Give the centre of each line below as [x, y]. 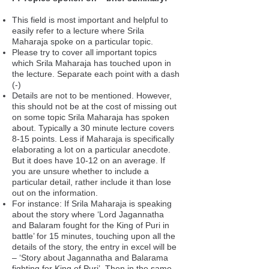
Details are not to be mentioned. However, [92, 95]
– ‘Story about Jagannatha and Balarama [90, 258]
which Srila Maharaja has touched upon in [92, 63]
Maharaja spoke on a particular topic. [83, 41]
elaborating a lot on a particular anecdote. [91, 150]
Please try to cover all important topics [84, 52]
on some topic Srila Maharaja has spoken [91, 117]
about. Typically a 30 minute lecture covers [93, 128]
